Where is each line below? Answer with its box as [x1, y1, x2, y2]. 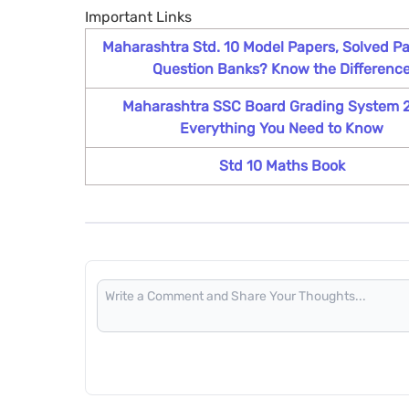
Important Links [85, 8, 192, 26]
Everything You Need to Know [180, 120, 383, 138]
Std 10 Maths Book [218, 157, 345, 175]
